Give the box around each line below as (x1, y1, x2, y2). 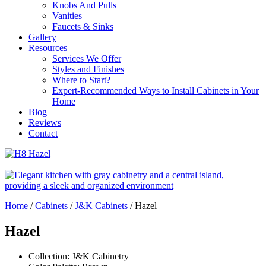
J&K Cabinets (75, 201, 128, 211)
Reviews (28, 118, 61, 128)
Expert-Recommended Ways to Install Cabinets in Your (52, 85, 259, 96)
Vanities (52, 11, 82, 21)
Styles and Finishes (52, 64, 124, 74)
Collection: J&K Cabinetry (28, 251, 129, 261)
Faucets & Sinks (52, 21, 113, 31)
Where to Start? (52, 75, 110, 85)
